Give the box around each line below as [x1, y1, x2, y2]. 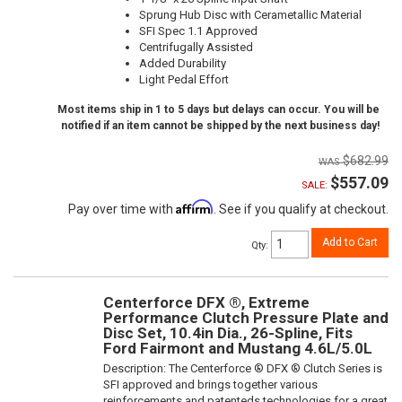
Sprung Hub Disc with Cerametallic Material [139, 7, 362, 22]
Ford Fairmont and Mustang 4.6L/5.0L [103, 338, 372, 357]
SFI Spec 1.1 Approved [139, 23, 258, 38]
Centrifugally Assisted [139, 39, 253, 54]
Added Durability [139, 56, 226, 70]
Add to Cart [322, 235, 378, 249]
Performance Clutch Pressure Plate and [103, 308, 389, 327]
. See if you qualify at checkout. [214, 201, 389, 216]
